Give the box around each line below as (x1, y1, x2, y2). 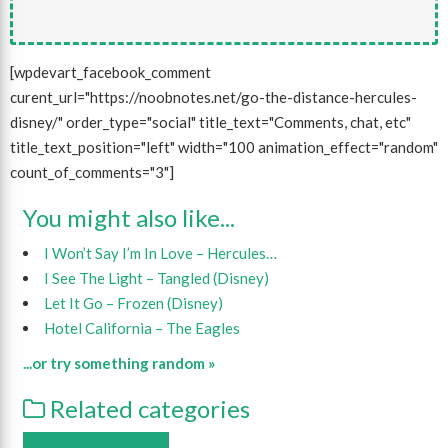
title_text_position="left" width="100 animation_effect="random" (10, 137, 438, 156)
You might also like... (22, 202, 235, 232)
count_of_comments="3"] (10, 162, 174, 181)
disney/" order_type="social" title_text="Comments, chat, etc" (10, 112, 411, 131)
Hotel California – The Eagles (43, 318, 240, 337)
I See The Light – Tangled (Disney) (43, 268, 269, 287)
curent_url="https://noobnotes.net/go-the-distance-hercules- (10, 87, 417, 106)
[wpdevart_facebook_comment (10, 62, 211, 81)
